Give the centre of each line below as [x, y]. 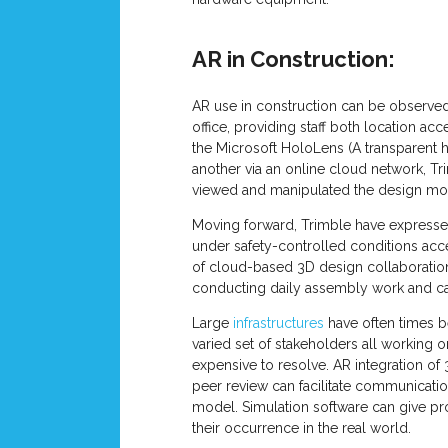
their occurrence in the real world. [303, 427]
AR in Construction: [296, 58]
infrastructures [280, 322]
